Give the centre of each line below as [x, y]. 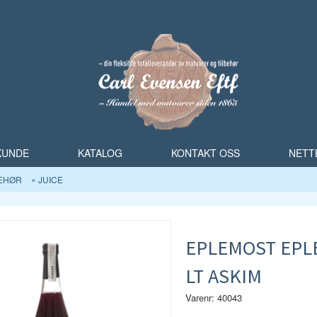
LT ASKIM [223, 276]
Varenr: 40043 [213, 297]
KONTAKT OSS [206, 153]
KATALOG [100, 153]
